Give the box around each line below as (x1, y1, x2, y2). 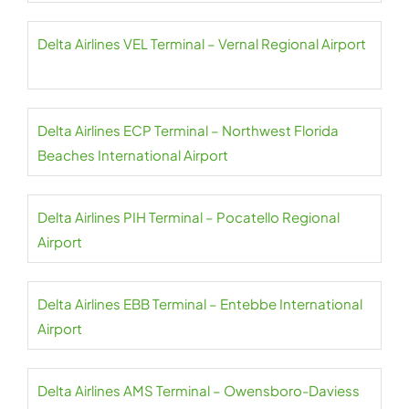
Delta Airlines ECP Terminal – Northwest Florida (37, 121, 339, 139)
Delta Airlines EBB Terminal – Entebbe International (37, 295, 362, 312)
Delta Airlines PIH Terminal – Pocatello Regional (37, 208, 340, 225)
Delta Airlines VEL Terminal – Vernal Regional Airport (37, 35, 366, 52)
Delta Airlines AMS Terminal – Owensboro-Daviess (37, 382, 360, 399)
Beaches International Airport (37, 146, 228, 163)
